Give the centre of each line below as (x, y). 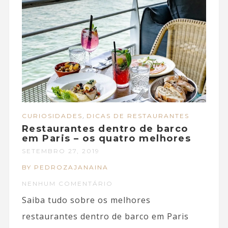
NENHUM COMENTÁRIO (67, 183)
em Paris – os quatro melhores (106, 138)
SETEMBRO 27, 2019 (61, 151)
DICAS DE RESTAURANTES (138, 116)
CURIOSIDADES (52, 116)
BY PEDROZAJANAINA (65, 167)
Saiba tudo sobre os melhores (86, 200)
